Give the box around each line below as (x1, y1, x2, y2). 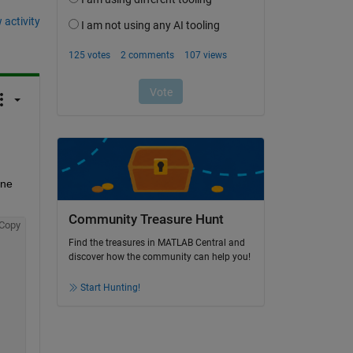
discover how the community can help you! (68, 251, 251, 263)
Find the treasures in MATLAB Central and (68, 237, 245, 249)
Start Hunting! (80, 282, 140, 294)
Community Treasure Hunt (68, 211, 224, 227)
